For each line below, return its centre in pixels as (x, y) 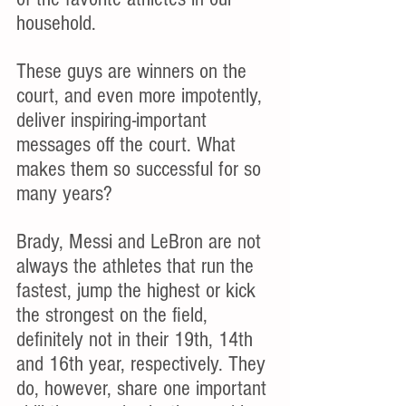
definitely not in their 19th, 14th (137, 339)
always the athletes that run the (138, 266)
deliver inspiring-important (114, 120)
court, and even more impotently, (142, 96)
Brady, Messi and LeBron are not (141, 242)
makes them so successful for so (141, 169)
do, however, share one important (144, 388)
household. (56, 23)
